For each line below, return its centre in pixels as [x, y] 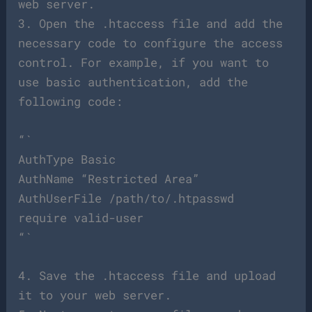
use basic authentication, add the [133, 81]
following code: [71, 101]
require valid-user [81, 217]
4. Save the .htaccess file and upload [147, 275]
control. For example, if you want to [144, 62]
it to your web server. [95, 295]
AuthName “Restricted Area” [109, 178]
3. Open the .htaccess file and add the [151, 23]
